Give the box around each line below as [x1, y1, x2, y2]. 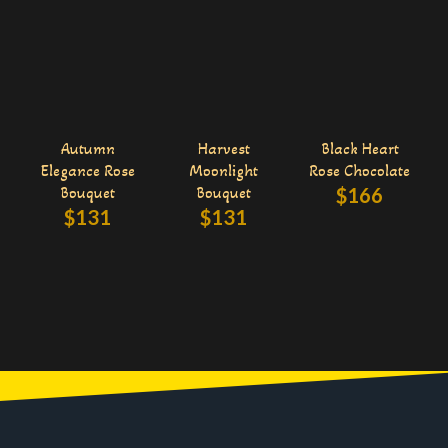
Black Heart [320, 138, 399, 158]
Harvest [197, 138, 250, 158]
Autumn [60, 138, 115, 158]
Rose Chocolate [309, 160, 411, 180]
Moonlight [189, 160, 259, 180]
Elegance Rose [40, 160, 135, 180]
